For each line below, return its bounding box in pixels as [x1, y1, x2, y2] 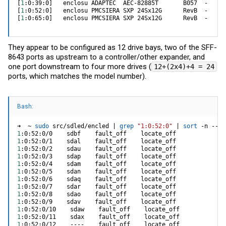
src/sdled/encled [49, 122, 112, 130]
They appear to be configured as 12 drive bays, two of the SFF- [8, 42, 217, 52]
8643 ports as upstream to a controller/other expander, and [8, 52, 205, 62]
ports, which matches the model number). [8, 71, 146, 81]
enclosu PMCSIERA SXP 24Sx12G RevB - [52, 15, 208, 22]
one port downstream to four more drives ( [8, 62, 151, 71]
